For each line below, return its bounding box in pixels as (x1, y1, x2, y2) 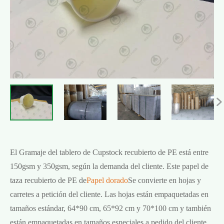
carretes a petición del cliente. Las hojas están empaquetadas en (10, 189, 208, 198)
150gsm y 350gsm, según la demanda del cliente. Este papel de (10, 161, 208, 170)
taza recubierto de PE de (10, 175, 86, 184)
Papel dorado (86, 175, 128, 184)
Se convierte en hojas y (128, 175, 201, 184)
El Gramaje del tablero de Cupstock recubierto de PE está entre (10, 147, 208, 156)
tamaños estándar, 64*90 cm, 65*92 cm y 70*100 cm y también (10, 203, 211, 212)
